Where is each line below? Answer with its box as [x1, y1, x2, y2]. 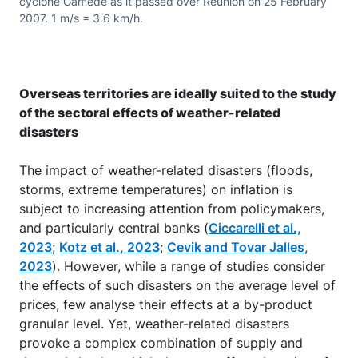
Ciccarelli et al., [209, 219, 301, 236]
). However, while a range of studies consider [52, 257, 325, 274]
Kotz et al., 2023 [59, 238, 160, 255]
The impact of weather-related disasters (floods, [19, 161, 312, 178]
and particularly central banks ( [19, 219, 209, 236]
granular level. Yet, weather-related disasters [19, 315, 289, 332]
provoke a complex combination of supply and [19, 334, 303, 351]
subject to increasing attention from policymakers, [19, 200, 324, 217]
